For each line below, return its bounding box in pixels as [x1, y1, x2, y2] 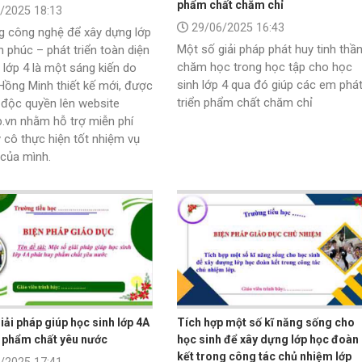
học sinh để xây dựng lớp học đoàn [176, 333, 359, 347]
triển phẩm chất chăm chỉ [176, 95, 313, 111]
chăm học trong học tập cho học [176, 60, 352, 75]
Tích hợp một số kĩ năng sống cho [176, 316, 355, 330]
